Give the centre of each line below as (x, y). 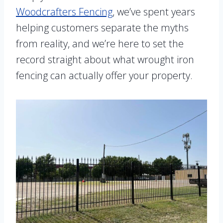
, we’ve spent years (154, 12)
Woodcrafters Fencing (64, 12)
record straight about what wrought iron (105, 60)
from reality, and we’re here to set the (100, 44)
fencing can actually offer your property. (104, 76)
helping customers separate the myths (102, 28)
